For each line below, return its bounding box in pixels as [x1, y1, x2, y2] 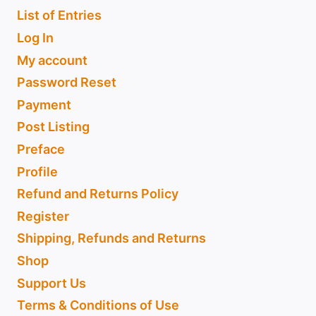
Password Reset [17, 75, 116, 90]
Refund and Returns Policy [17, 186, 178, 202]
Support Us [17, 275, 86, 291]
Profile [17, 164, 58, 179]
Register [17, 208, 69, 224]
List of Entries [17, 8, 102, 23]
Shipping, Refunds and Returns [17, 231, 206, 246]
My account [17, 52, 87, 68]
